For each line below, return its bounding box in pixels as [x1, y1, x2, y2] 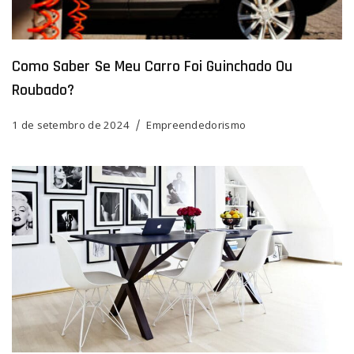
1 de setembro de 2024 [12, 118, 130, 133]
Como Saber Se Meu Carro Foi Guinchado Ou [12, 56, 292, 77]
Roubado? [12, 80, 75, 101]
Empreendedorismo [146, 118, 247, 133]
